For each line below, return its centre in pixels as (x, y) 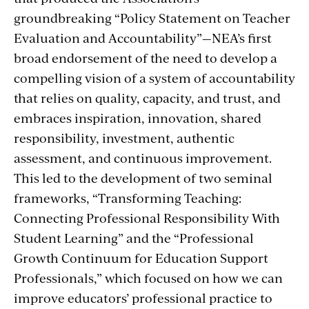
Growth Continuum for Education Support (141, 257)
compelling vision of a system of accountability (154, 77)
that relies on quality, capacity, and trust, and (147, 97)
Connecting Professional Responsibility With (147, 217)
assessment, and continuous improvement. (143, 157)
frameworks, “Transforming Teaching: (128, 197)
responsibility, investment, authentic (124, 137)
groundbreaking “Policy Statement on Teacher (152, 17)
